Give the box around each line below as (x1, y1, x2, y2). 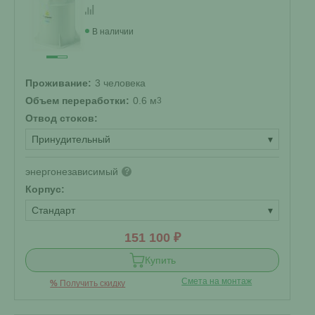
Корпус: (25, 184, 65, 195)
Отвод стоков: (25, 112, 98, 124)
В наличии (92, 27, 134, 37)
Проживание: (25, 77, 91, 89)
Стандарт (32, 205, 75, 216)
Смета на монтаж (181, 276, 252, 286)
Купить (144, 255, 176, 266)
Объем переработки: (25, 95, 129, 106)
